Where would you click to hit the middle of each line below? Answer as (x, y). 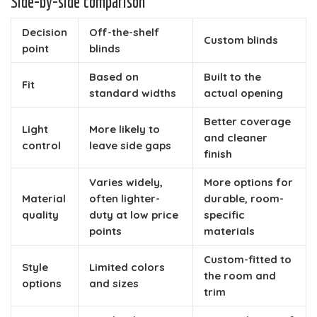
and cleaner (236, 137)
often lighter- (125, 198)
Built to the (232, 76)
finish (218, 154)
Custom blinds (241, 40)
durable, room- (244, 198)
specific (224, 214)
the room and (240, 275)
